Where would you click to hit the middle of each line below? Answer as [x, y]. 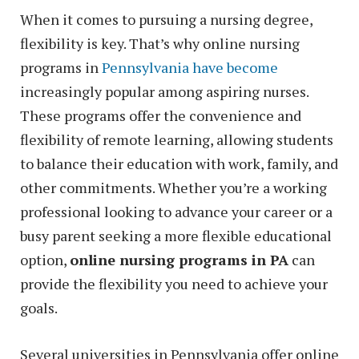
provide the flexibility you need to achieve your [174, 283]
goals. [39, 307]
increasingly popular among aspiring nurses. [164, 91]
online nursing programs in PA [179, 259]
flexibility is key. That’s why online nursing [160, 43]
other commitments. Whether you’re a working [173, 187]
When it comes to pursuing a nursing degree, [166, 19]
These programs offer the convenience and [161, 115]
